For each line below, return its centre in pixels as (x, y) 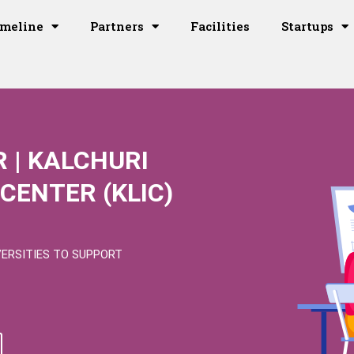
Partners (117, 26)
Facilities (220, 26)
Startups (308, 26)
